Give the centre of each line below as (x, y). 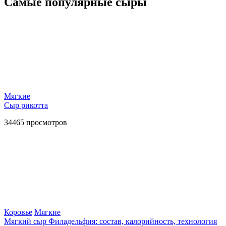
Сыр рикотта (26, 105)
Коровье (18, 212)
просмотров (46, 122)
